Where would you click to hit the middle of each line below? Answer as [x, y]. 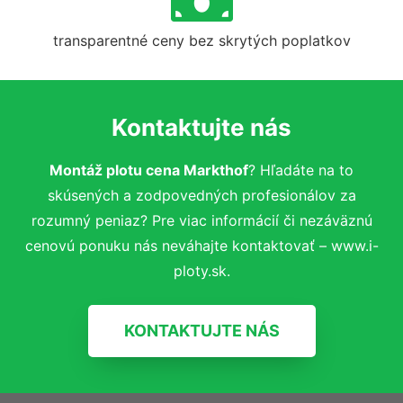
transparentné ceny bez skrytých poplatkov [201, 40]
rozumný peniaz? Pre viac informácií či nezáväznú [201, 220]
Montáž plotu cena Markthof [149, 170]
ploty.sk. [201, 270]
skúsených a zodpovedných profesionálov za [201, 195]
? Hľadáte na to [301, 170]
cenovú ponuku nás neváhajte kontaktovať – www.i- [201, 245]
